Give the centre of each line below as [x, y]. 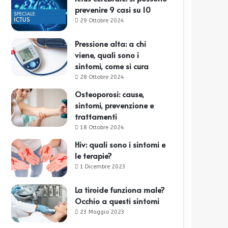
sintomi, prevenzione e [115, 105]
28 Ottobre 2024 [102, 77]
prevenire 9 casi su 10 [113, 10]
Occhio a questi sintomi [117, 201]
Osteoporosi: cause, [110, 94]
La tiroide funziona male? [120, 190]
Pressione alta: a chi [111, 44]
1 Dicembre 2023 [103, 167]
